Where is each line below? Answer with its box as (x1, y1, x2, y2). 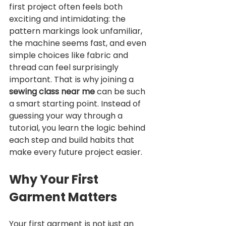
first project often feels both (9, 1, 125, 13)
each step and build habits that (9, 134, 136, 146)
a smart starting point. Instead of (9, 98, 143, 110)
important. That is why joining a (9, 74, 136, 86)
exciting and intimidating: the (9, 13, 128, 25)
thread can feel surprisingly (9, 62, 121, 74)
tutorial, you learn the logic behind (9, 122, 147, 134)
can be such (95, 86, 147, 98)
